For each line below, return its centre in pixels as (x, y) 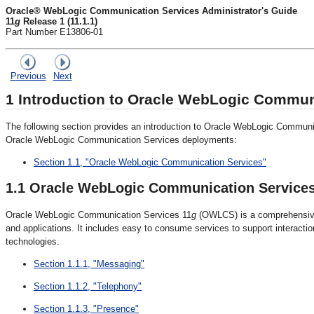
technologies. (33, 241)
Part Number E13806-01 (54, 32)
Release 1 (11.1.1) (59, 21)
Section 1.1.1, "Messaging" (89, 264)
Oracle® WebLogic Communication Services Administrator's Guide (151, 11)
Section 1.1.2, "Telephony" (88, 286)
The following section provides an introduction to (105, 126)
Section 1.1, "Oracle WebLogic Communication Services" (150, 162)
